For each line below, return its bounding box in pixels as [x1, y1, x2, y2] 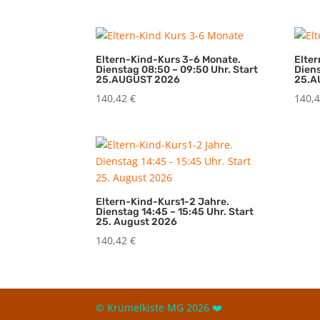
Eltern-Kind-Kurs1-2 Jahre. [96, 195, 230, 208]
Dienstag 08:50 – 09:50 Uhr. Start [96, 63, 259, 76]
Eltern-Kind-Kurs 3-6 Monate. [96, 53, 241, 66]
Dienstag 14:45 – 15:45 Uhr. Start [96, 205, 254, 218]
